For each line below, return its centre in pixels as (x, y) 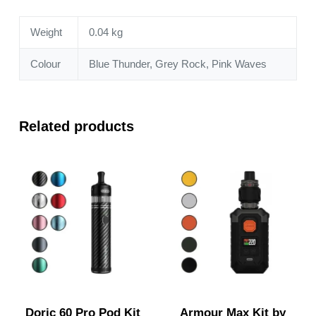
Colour (45, 64)
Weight (46, 32)
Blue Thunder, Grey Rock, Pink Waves (178, 64)
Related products (76, 127)
